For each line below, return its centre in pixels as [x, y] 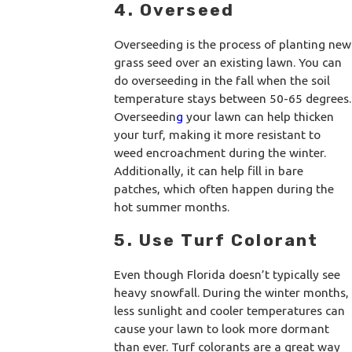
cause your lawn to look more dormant [222, 328]
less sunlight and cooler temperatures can [230, 310]
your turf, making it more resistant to [218, 134]
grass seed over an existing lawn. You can [228, 62]
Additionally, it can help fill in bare [209, 170]
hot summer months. [172, 206]
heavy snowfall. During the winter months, [232, 292]
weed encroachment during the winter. [220, 152]
